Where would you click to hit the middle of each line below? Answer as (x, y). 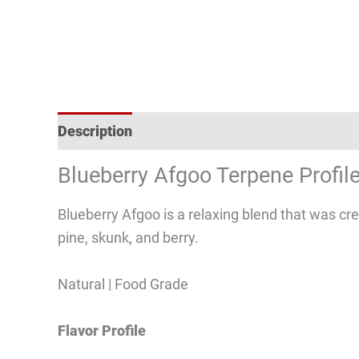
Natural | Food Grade (123, 284)
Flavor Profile (102, 330)
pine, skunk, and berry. (128, 238)
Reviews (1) (188, 131)
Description (95, 131)
